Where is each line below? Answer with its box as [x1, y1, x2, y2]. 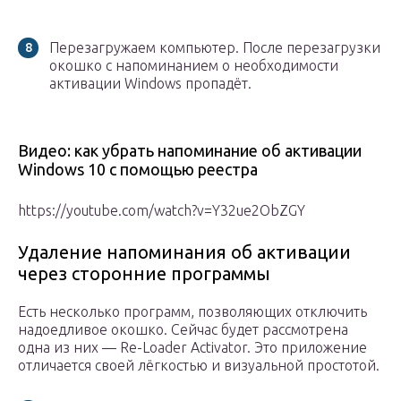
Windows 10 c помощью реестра [18, 160, 258, 179]
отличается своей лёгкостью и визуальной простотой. [18, 357, 380, 374]
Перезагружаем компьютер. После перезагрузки [49, 39, 380, 56]
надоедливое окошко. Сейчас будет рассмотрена [18, 321, 348, 338]
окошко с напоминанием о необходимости [49, 57, 338, 74]
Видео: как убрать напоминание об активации [18, 141, 362, 160]
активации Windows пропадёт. [49, 75, 252, 92]
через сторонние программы [18, 263, 270, 285]
